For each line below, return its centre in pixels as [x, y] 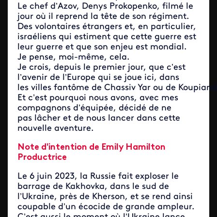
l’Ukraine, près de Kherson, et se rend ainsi [105, 197]
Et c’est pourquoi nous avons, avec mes [98, 98]
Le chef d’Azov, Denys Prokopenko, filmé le [105, 7]
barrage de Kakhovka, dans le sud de [93, 187]
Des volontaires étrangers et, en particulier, [107, 27]
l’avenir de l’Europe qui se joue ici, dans [98, 78]
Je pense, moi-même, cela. [75, 57]
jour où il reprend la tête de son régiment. [104, 17]
